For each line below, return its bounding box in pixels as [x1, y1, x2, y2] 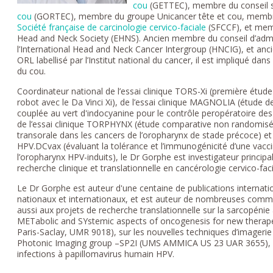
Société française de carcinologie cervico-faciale [17, 21, 207, 33]
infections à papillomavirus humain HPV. [17, 247, 175, 260]
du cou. [17, 65, 54, 77]
